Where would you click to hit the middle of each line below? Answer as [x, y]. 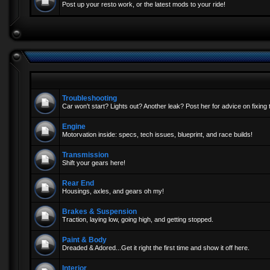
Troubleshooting [89, 98]
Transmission [85, 155]
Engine [74, 127]
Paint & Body [84, 240]
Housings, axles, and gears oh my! [113, 191]
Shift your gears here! [94, 163]
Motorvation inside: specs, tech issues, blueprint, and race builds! [157, 134]
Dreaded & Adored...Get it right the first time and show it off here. [156, 248]
